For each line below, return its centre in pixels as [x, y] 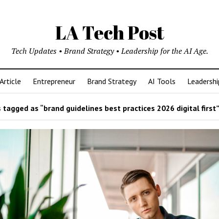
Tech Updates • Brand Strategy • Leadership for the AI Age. [109, 51]
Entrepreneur [54, 81]
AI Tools [162, 81]
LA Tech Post [109, 33]
